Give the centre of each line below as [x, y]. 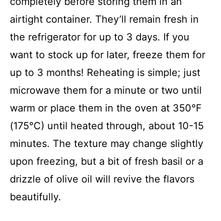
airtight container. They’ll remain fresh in [104, 19]
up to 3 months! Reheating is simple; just [105, 72]
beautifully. [36, 197]
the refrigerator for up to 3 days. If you [100, 37]
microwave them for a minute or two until [106, 90]
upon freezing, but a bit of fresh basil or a [107, 161]
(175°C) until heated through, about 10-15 [107, 126]
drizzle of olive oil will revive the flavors [102, 179]
